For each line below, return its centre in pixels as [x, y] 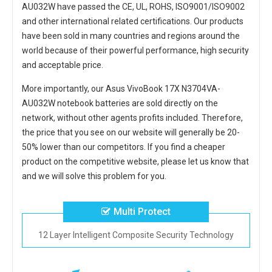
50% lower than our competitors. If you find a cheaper [124, 147]
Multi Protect [142, 211]
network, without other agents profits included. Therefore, [132, 117]
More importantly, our [64, 88]
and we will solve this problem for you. [94, 176]
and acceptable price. [63, 65]
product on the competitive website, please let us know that [135, 161]
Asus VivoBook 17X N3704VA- [163, 88]
